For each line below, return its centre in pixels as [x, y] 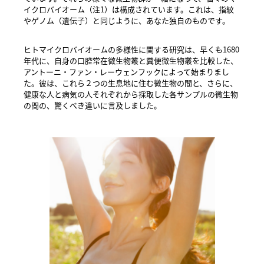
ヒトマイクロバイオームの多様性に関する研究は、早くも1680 [131, 49]
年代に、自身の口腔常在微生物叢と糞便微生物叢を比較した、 [131, 61]
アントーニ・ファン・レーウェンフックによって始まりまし [126, 72]
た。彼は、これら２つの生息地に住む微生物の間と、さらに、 [131, 83]
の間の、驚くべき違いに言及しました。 [93, 105]
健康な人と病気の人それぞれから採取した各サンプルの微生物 [131, 94]
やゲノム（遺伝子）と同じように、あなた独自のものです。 [127, 21]
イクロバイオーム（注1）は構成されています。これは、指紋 [129, 9]
